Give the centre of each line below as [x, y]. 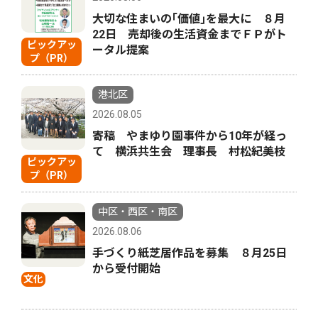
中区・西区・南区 [138, 212]
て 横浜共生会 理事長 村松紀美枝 [189, 152]
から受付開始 [126, 269]
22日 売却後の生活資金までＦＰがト [190, 35]
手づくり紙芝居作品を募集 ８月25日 [190, 253]
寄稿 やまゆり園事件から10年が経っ [190, 136]
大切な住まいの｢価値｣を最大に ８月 [189, 19]
